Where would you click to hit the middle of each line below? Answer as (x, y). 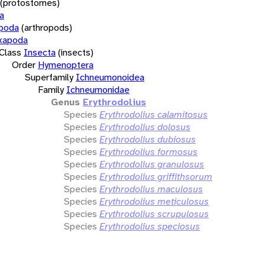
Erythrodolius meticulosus (154, 201)
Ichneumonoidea (110, 77)
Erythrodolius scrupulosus (154, 214)
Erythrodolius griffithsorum (156, 176)
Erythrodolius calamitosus (153, 114)
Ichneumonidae (98, 89)
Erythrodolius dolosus (145, 127)
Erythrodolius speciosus (150, 226)
